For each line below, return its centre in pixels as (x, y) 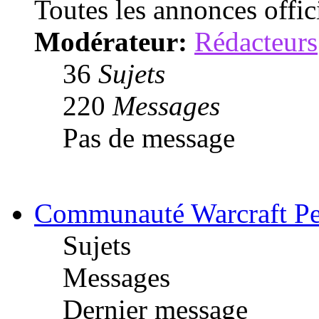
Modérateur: (111, 41)
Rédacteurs (256, 41)
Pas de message (149, 137)
